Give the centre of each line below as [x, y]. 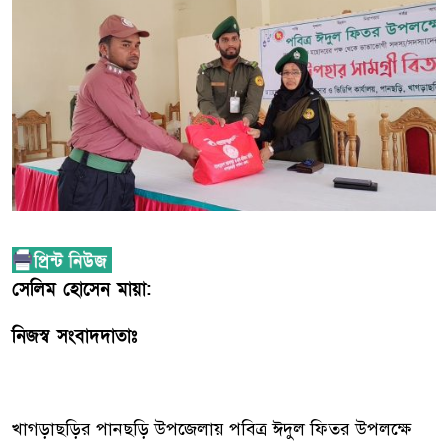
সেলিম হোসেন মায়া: [81, 290]
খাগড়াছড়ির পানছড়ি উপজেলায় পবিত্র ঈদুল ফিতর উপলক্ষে [211, 429]
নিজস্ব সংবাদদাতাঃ [78, 337]
